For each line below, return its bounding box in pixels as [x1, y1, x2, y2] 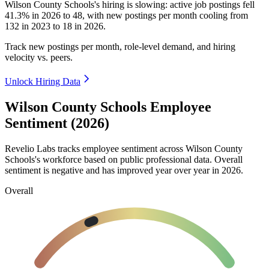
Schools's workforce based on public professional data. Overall [5, 154, 243, 165]
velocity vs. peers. [5, 52, 73, 63]
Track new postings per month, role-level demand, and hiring [5, 41, 235, 52]
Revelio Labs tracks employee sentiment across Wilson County [5, 143, 243, 154]
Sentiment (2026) [5, 115, 109, 131]
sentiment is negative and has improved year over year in [5, 165, 222, 175]
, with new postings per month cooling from [82, 10, 248, 21]
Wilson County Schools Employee [5, 99, 211, 115]
